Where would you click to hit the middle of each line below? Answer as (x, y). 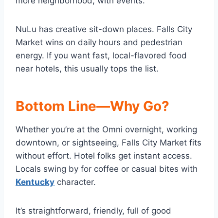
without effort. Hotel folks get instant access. (104, 156)
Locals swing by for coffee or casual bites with (107, 169)
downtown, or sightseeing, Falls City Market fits (109, 143)
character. (75, 182)
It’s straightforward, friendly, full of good (93, 211)
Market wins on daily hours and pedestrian (99, 43)
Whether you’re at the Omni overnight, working (106, 130)
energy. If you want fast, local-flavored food (101, 56)
